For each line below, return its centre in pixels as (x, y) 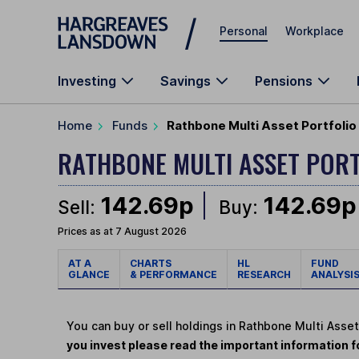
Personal (244, 30)
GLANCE (89, 275)
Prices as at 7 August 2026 (122, 232)
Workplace (315, 30)
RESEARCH (264, 275)
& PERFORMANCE (173, 275)
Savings (186, 81)
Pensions (284, 81)
